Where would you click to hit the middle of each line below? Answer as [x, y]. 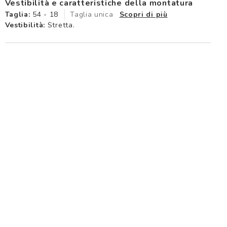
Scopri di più [143, 14]
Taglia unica [92, 14]
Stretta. [60, 25]
